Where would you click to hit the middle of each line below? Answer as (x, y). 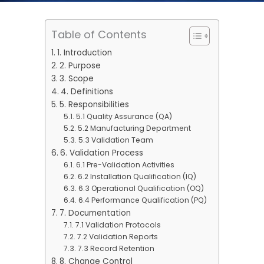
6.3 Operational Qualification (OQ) (141, 189)
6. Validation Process (101, 153)
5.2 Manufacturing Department (134, 128)
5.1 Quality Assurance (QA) (124, 117)
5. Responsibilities (94, 105)
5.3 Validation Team (115, 140)
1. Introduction (84, 53)
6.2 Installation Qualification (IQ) (137, 177)
